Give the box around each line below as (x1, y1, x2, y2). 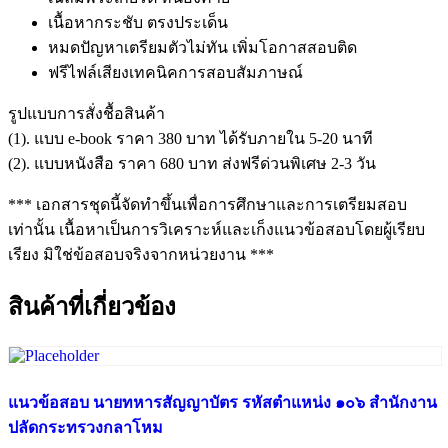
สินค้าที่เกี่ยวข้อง (8, 293, 176, 320)
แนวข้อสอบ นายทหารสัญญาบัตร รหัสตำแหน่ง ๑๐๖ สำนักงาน (8, 393, 437, 411)
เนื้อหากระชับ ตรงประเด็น (48, 13, 228, 31)
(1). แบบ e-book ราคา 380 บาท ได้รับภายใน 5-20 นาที (8, 129, 373, 147)
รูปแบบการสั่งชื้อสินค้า (8, 104, 165, 122)
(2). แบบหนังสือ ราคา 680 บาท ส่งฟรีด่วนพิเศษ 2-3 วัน (8, 154, 376, 172)
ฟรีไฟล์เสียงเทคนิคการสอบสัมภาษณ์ (48, 63, 303, 81)
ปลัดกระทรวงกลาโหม (8, 418, 163, 436)
